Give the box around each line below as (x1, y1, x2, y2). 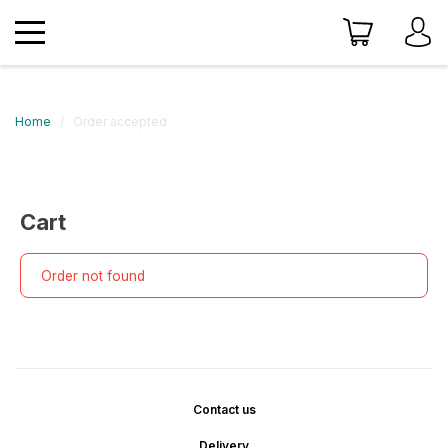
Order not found (41, 267, 146, 284)
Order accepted (72, 114, 167, 129)
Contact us (192, 402, 256, 417)
